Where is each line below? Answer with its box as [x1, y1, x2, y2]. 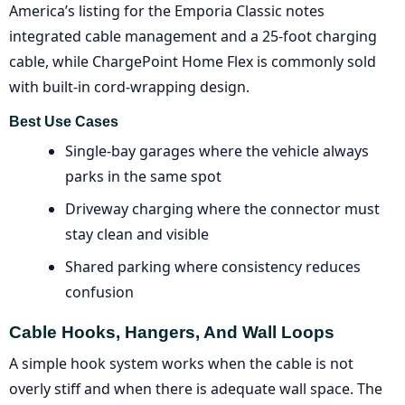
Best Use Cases [9, 113, 118, 129]
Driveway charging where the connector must [65, 198, 380, 219]
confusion [65, 281, 134, 302]
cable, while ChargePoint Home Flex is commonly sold [9, 51, 376, 71]
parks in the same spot [65, 165, 221, 186]
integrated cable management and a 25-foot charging [9, 25, 377, 46]
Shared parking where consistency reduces [65, 256, 361, 277]
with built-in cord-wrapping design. [9, 76, 250, 97]
